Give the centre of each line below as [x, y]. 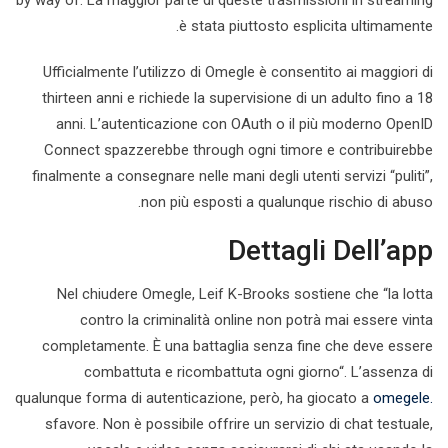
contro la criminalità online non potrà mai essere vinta [256, 320]
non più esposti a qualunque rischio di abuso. [287, 202]
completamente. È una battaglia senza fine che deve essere [237, 346]
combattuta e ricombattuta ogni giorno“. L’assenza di [258, 372]
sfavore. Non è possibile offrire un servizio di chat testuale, [239, 424]
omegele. [403, 398]
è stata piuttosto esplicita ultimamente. [306, 26]
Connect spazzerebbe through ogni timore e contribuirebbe [238, 150]
